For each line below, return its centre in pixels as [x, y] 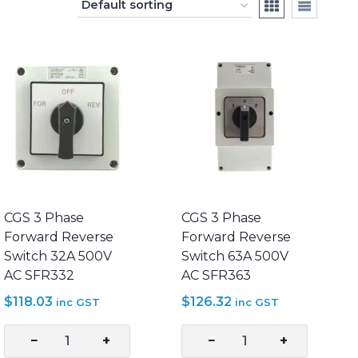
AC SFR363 [217, 275]
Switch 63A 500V [235, 256]
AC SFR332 [40, 275]
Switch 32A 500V [58, 256]
